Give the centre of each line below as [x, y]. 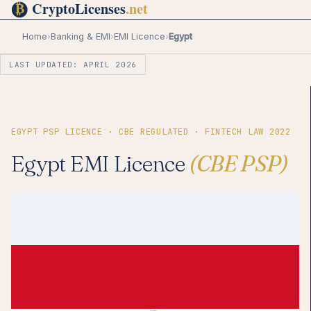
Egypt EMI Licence [100, 164]
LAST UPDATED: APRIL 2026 [73, 64]
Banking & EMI [81, 36]
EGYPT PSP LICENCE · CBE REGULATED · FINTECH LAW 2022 [151, 132]
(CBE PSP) [238, 164]
